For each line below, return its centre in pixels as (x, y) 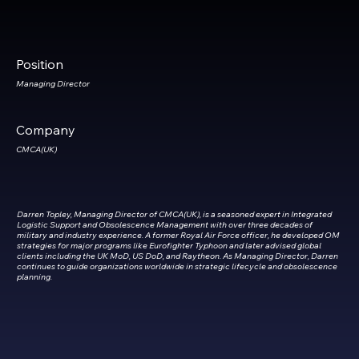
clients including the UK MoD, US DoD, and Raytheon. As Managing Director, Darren (177, 255)
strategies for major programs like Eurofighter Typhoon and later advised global (169, 245)
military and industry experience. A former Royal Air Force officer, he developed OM (178, 234)
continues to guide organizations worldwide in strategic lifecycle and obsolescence (177, 266)
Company (46, 130)
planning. (35, 276)
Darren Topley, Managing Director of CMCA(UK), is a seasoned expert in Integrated (174, 214)
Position (40, 64)
